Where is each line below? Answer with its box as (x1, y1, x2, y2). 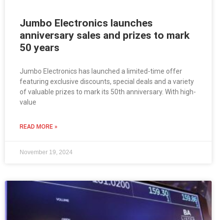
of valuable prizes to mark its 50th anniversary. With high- (20, 88, 196, 96)
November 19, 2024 (20, 149, 73, 156)
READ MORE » (20, 123, 57, 131)
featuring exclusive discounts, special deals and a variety (20, 78, 194, 86)
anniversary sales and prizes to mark (20, 29, 190, 42)
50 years (20, 42, 59, 54)
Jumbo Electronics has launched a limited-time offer (20, 67, 182, 76)
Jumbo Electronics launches (20, 17, 153, 29)
